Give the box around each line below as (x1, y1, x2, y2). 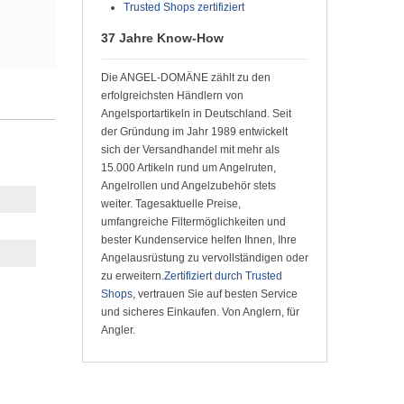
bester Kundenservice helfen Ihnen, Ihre (101, 234, 297, 247)
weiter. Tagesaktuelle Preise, (101, 197, 241, 211)
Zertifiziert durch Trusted (164, 270, 282, 283)
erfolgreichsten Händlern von (101, 89, 243, 103)
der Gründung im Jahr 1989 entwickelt (101, 125, 288, 139)
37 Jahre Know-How (101, 31, 224, 46)
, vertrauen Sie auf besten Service (133, 288, 298, 301)
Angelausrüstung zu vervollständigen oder (101, 252, 308, 265)
